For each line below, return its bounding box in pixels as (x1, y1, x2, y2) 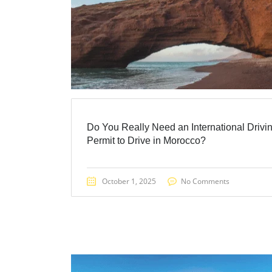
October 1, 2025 (102, 176, 156, 187)
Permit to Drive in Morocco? (87, 135, 206, 146)
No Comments (181, 176, 229, 187)
